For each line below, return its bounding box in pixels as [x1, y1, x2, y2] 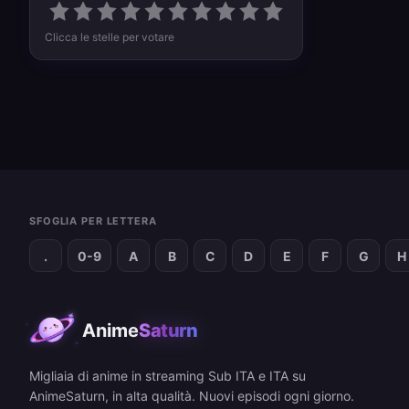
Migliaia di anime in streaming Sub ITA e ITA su [29, 368, 306, 383]
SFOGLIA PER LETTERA [29, 215, 157, 227]
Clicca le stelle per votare [45, 30, 174, 44]
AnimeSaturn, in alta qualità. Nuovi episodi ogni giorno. [29, 388, 354, 404]
